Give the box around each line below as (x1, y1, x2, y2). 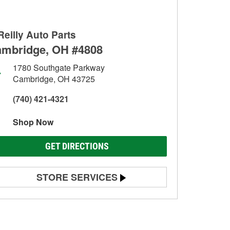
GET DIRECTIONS (45, 141, 109, 151)
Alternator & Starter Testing (18, 212, 107, 222)
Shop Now (13, 116, 53, 128)
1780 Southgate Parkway (13, 62, 105, 73)
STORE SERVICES (36, 170, 118, 184)
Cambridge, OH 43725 (13, 73, 95, 85)
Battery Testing (18, 194, 67, 204)
